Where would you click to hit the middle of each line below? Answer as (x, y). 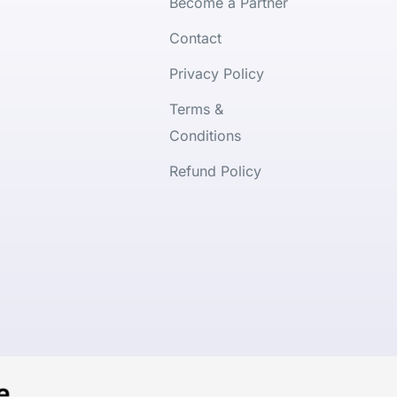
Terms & (196, 109)
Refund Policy (215, 171)
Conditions (205, 135)
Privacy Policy (216, 73)
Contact (195, 38)
